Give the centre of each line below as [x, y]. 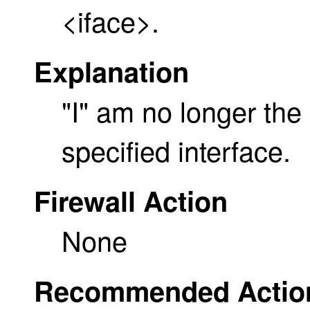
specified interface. [176, 150]
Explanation [111, 71]
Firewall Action [131, 201]
